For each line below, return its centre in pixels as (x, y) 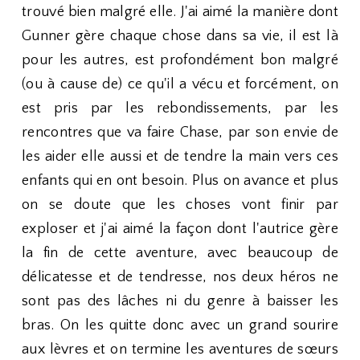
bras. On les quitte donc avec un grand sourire (180, 325)
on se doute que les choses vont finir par (180, 205)
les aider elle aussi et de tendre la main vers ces (180, 157)
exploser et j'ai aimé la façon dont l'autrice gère (180, 229)
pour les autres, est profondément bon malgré (180, 60)
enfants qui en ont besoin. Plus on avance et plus (180, 181)
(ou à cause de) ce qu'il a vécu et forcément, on (180, 84)
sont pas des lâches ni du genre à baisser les (180, 301)
